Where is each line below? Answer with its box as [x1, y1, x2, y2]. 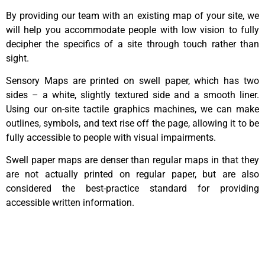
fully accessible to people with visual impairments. [6, 132, 216, 144]
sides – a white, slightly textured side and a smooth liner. [6, 89, 259, 101]
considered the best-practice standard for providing [6, 183, 259, 195]
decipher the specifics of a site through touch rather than [6, 38, 259, 50]
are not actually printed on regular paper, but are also [6, 169, 259, 180]
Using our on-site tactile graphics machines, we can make [6, 104, 259, 115]
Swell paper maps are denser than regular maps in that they [6, 154, 259, 166]
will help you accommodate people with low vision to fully [6, 24, 259, 35]
